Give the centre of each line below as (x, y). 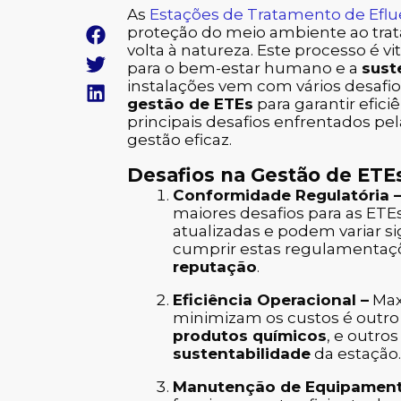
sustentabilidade (242, 353)
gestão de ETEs (190, 103)
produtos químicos (250, 335)
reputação (215, 266)
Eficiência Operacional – (271, 299)
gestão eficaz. (179, 139)
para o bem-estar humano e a (244, 68)
